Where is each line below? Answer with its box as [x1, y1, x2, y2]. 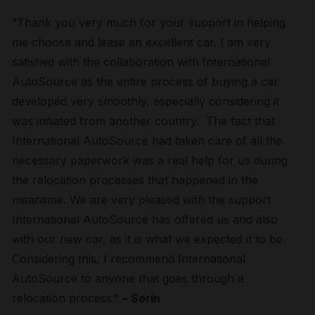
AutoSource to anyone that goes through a [12, 271, 245, 285]
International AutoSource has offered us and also [12, 212, 278, 226]
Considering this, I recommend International [12, 252, 246, 266]
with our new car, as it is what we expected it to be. [12, 232, 286, 246]
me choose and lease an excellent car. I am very [12, 35, 271, 49]
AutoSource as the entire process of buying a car [12, 75, 279, 89]
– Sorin [122, 291, 161, 305]
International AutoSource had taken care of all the [12, 134, 283, 148]
